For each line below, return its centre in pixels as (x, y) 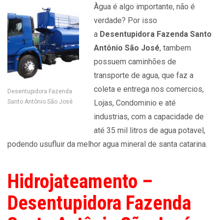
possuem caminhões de (135, 62)
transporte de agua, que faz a (144, 75)
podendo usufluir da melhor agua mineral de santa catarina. (107, 144)
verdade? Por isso (125, 20)
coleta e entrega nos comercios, (149, 89)
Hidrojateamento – (80, 181)
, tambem (175, 48)
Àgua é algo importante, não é (144, 7)
